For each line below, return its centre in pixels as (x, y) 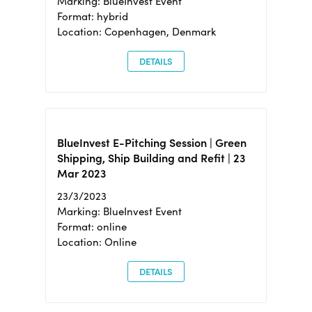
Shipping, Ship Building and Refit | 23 (151, 158)
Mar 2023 (81, 174)
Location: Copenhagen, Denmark (136, 32)
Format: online (92, 227)
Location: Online (96, 242)
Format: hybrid (92, 17)
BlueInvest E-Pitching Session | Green (151, 143)
